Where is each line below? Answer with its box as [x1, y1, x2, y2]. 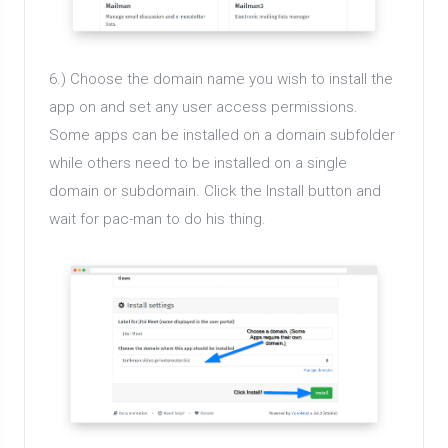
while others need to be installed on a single [49, 154, 347, 173]
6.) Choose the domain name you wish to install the [49, 70, 393, 89]
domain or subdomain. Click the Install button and [49, 182, 381, 201]
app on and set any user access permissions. [49, 98, 358, 117]
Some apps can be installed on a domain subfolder [49, 126, 395, 145]
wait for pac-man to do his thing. [49, 210, 266, 229]
